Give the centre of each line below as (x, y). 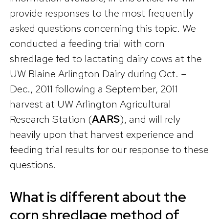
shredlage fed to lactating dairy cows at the (106, 59)
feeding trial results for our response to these (109, 150)
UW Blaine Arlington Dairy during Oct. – (98, 74)
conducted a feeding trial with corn (87, 44)
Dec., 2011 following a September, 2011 (94, 89)
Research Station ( (51, 119)
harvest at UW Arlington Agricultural (90, 104)
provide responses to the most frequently (102, 13)
